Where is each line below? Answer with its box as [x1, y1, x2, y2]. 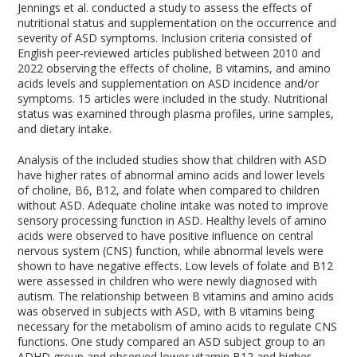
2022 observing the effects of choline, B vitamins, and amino [18, 61, 331, 76]
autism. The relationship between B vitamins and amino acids [18, 288, 335, 304]
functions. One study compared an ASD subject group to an [18, 334, 326, 349]
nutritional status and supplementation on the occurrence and [18, 15, 337, 30]
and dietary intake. [18, 121, 112, 136]
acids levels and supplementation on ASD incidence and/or [18, 76, 320, 91]
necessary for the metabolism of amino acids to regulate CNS [18, 319, 338, 334]
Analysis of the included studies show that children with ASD [18, 152, 328, 167]
